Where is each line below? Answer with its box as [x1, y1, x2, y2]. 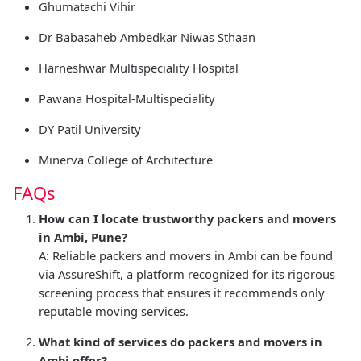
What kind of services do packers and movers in [39, 333, 322, 350]
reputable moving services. [39, 302, 189, 319]
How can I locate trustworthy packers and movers [39, 210, 336, 226]
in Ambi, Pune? [39, 228, 127, 245]
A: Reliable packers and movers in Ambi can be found [39, 247, 333, 263]
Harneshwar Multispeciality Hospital [39, 59, 239, 76]
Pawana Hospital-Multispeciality [39, 89, 215, 106]
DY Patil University [39, 120, 141, 137]
